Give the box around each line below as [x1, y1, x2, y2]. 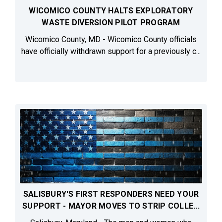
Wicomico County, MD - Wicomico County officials [25, 35, 197, 45]
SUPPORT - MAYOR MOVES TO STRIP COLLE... [22, 201, 200, 211]
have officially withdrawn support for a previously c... [21, 47, 201, 56]
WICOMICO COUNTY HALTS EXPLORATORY [29, 6, 193, 16]
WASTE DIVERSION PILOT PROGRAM [42, 18, 180, 28]
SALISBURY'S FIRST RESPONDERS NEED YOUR [23, 189, 199, 199]
